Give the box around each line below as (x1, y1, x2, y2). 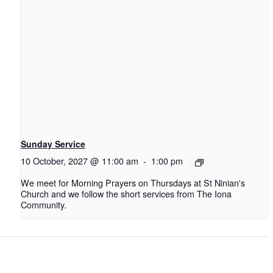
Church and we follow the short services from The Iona (20, 186, 232, 200)
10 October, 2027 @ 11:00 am (20, 154, 138, 168)
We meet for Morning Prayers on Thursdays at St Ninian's (20, 175, 245, 189)
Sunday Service (20, 138, 85, 151)
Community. (20, 197, 66, 211)
